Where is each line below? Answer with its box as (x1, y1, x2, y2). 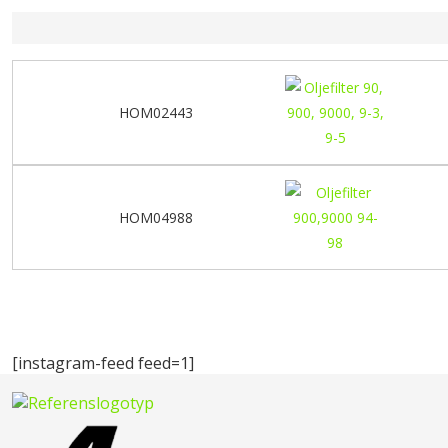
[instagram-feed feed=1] (12, 351, 194, 374)
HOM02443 (119, 102, 193, 122)
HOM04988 (119, 207, 193, 227)
